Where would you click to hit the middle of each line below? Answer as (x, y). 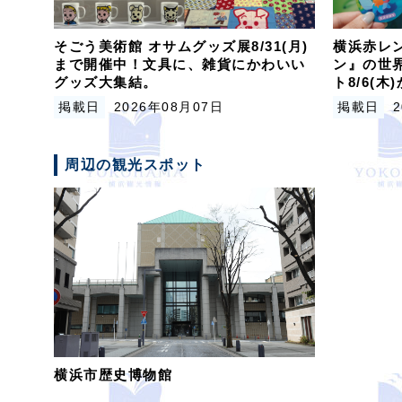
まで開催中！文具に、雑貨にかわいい (180, 65)
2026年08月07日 (168, 107)
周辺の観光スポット (135, 165)
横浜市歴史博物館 (113, 375)
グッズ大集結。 (106, 83)
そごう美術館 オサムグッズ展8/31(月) (181, 47)
